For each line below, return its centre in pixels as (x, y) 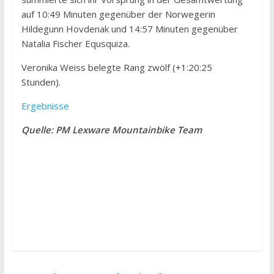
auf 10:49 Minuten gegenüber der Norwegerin (118, 14)
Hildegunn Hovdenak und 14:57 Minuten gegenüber (129, 28)
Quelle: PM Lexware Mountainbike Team (111, 129)
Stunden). (41, 82)
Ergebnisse (45, 106)
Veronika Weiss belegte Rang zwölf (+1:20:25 (117, 67)
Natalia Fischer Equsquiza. (75, 43)
